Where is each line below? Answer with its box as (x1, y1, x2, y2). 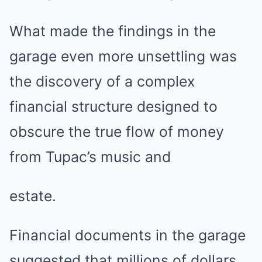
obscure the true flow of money (9, 122, 224, 140)
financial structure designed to (9, 97, 218, 115)
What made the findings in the (9, 22, 216, 40)
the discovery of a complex (9, 72, 195, 90)
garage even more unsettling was (9, 47, 237, 65)
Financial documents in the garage (9, 226, 246, 244)
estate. (9, 187, 56, 205)
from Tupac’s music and (9, 147, 171, 166)
